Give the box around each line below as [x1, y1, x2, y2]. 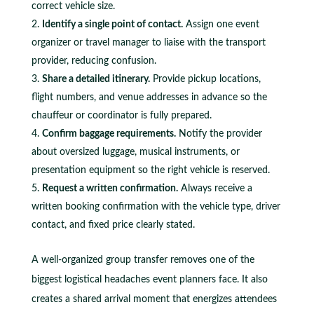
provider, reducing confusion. [31, 55, 156, 66]
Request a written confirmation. [41, 183, 178, 193]
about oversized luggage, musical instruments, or [31, 146, 240, 157]
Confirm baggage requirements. [41, 128, 176, 139]
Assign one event [182, 19, 259, 29]
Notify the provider [175, 128, 262, 139]
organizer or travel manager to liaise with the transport [31, 37, 266, 48]
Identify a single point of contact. [41, 19, 183, 29]
